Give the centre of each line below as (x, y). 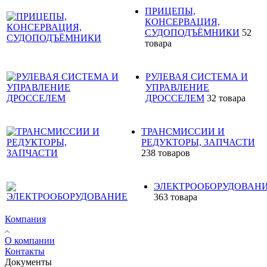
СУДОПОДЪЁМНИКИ (192, 32)
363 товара (176, 197)
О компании (30, 240)
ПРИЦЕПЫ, (170, 11)
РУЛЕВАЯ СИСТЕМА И (197, 76)
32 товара (226, 98)
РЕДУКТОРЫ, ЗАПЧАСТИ (198, 142)
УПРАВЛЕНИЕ (177, 87)
